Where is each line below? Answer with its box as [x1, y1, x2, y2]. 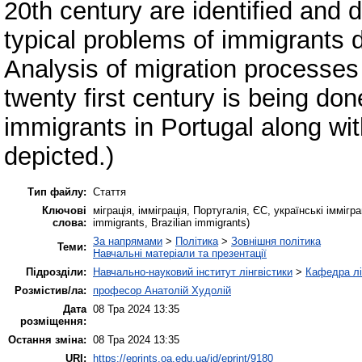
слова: [53, 216, 86, 229]
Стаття [93, 185, 126, 198]
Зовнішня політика [231, 234, 321, 247]
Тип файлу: [27, 185, 86, 198]
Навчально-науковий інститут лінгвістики [93, 265, 293, 278]
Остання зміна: [8, 333, 86, 346]
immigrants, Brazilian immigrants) [93, 216, 250, 229]
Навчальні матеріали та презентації [93, 246, 267, 259]
